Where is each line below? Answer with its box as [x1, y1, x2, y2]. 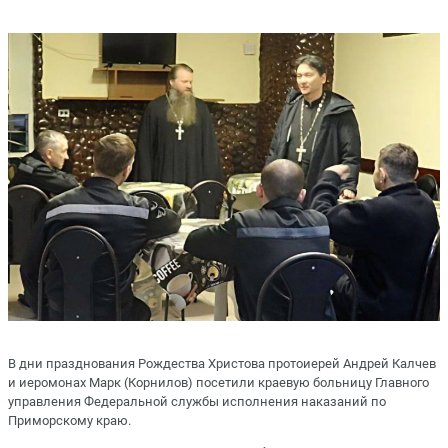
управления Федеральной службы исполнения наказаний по [8, 393, 386, 409]
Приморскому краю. [8, 412, 131, 428]
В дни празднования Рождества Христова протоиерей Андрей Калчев [8, 355, 436, 371]
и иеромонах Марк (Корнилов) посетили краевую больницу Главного [8, 374, 429, 390]
